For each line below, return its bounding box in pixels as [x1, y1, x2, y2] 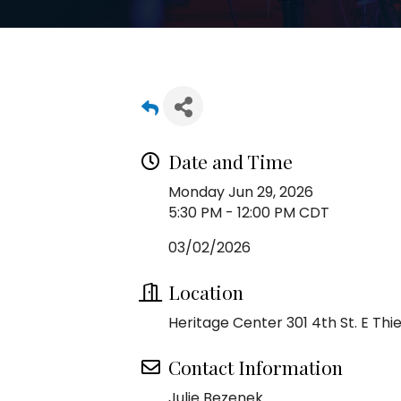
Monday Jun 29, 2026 [168, 182, 313, 202]
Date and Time [168, 149, 293, 174]
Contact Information [168, 354, 343, 380]
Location [168, 279, 243, 304]
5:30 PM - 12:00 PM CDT [168, 202, 329, 223]
